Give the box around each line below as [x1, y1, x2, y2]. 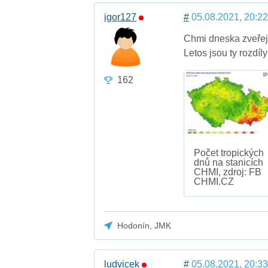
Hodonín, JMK [117, 220, 172, 230]
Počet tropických [193, 147, 264, 158]
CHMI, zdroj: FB [193, 166, 261, 177]
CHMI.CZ [193, 176, 234, 187]
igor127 [104, 12, 137, 23]
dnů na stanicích [193, 157, 263, 167]
